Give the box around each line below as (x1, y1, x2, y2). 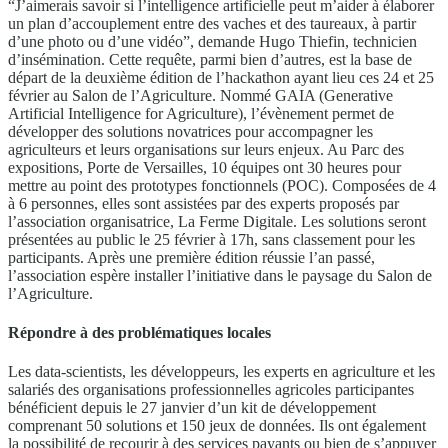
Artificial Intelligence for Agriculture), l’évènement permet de (8, 104, 394, 122)
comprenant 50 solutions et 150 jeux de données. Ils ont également (8, 417, 426, 435)
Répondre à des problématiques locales (8, 323, 271, 341)
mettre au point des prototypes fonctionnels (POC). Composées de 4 (8, 176, 436, 194)
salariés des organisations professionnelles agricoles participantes (8, 381, 414, 399)
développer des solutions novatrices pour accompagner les (8, 122, 373, 140)
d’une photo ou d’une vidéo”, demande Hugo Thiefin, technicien (8, 32, 417, 50)
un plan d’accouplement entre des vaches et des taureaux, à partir (8, 14, 416, 32)
